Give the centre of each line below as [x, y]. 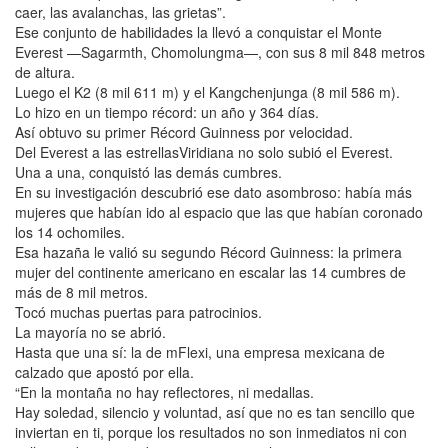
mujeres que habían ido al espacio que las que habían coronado [219, 211]
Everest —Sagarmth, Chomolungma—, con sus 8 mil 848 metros [220, 51]
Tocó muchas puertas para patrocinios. [138, 311]
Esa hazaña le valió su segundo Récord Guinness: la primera [208, 251]
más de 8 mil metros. [81, 291]
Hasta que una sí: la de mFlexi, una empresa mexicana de [200, 351]
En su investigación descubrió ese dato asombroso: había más [213, 191]
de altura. [45, 71]
